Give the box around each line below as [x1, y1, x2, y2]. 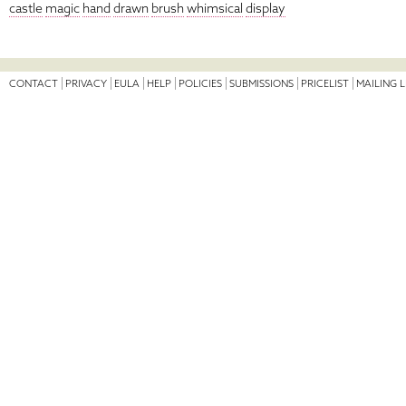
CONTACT [9, 77, 58, 91]
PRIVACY [65, 77, 107, 91]
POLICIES [179, 77, 222, 91]
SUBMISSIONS [229, 77, 294, 91]
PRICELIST [301, 77, 349, 91]
